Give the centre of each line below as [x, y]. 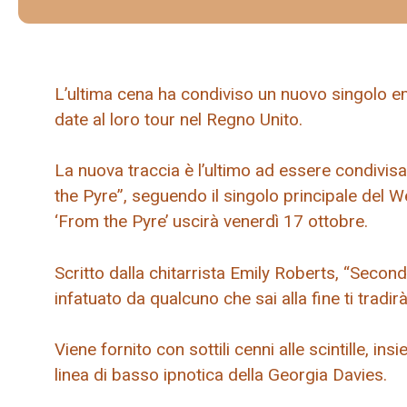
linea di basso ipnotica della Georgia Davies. [221, 375]
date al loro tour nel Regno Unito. [179, 119]
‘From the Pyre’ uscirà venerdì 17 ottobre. [211, 222]
